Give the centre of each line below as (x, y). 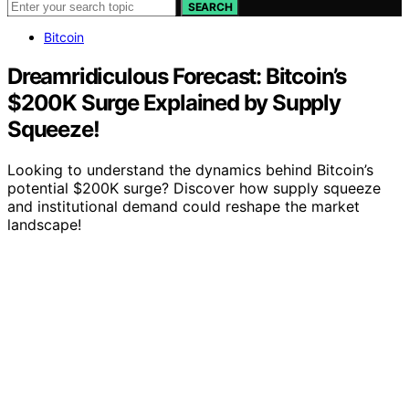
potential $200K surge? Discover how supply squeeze (194, 188)
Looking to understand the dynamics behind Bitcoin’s (190, 169)
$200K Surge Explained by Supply (174, 102)
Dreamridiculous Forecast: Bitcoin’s (177, 76)
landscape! (44, 224)
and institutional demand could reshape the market (184, 206)
